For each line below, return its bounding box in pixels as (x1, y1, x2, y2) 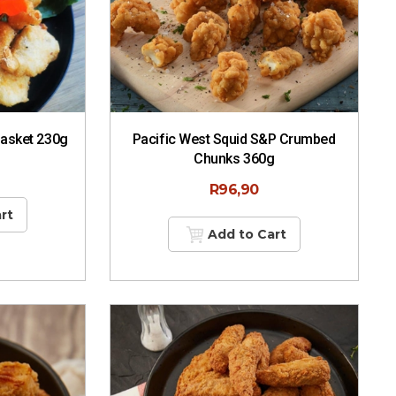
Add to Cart (207, 226, 286, 243)
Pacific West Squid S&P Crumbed (132, 131, 336, 148)
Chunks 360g (194, 150, 275, 168)
